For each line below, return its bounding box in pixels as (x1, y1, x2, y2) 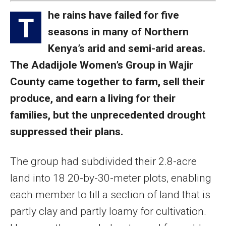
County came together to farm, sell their (10, 75, 205, 88)
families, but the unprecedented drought (10, 108, 206, 121)
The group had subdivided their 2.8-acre (10, 155, 197, 167)
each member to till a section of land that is (10, 188, 210, 201)
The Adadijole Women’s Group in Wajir (10, 59, 193, 71)
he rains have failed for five (48, 9, 179, 21)
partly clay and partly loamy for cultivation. (10, 205, 206, 217)
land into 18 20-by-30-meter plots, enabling (10, 172, 211, 184)
